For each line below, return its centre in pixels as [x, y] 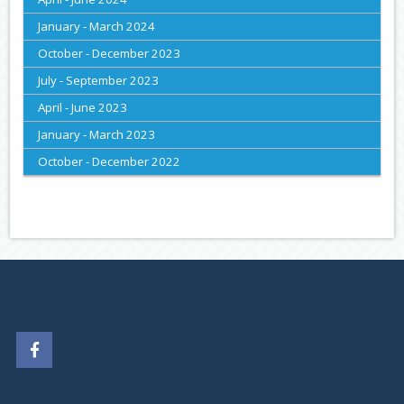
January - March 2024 [97, 27]
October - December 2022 [110, 162]
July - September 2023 [99, 81]
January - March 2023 [97, 135]
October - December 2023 [110, 54]
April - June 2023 [83, 108]
